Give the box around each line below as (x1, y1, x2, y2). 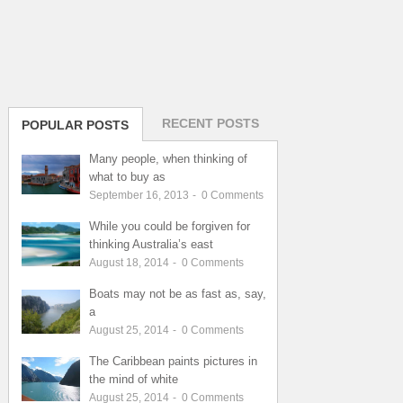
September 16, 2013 (88, 189, 192, 202)
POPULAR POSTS (22, 118, 130, 133)
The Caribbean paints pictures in (88, 354, 257, 369)
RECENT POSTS (161, 116, 259, 131)
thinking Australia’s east (88, 237, 213, 252)
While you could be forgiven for (88, 219, 250, 234)
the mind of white (88, 372, 178, 387)
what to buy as (88, 170, 166, 184)
